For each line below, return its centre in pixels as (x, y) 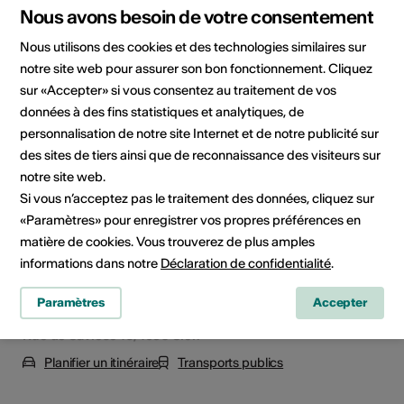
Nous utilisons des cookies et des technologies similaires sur (193, 46)
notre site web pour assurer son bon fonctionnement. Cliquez (196, 68)
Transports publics (231, 362)
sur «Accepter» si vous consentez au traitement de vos (178, 90)
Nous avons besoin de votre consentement (197, 16)
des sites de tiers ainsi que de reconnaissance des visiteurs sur (200, 155)
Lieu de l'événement (105, 96)
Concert (197, 18)
